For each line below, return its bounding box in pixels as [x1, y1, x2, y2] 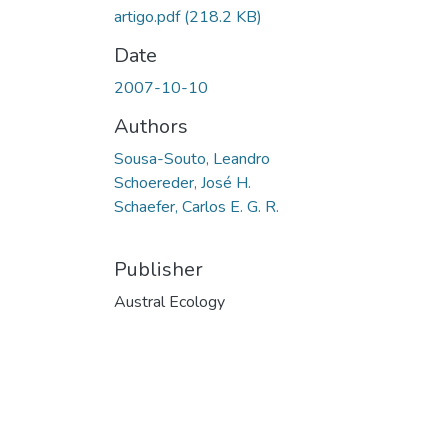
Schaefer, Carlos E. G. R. [114, 195, 279, 218]
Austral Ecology [114, 290, 225, 313]
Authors [114, 112, 188, 140]
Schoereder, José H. [114, 171, 251, 194]
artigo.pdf [114, 5, 184, 28]
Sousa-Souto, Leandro [114, 147, 270, 170]
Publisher [114, 255, 203, 283]
